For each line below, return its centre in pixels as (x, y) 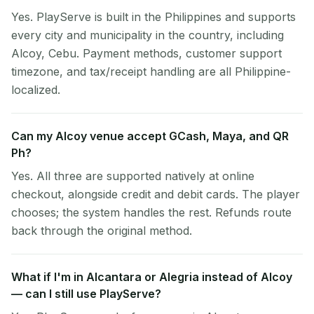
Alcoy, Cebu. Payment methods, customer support (146, 53)
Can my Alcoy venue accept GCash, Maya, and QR (150, 136)
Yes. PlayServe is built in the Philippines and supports (153, 17)
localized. (36, 90)
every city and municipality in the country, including (148, 35)
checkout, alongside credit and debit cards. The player (156, 194)
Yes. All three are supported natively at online (133, 176)
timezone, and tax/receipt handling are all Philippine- (151, 71)
